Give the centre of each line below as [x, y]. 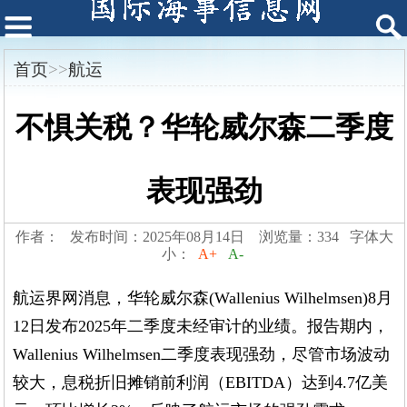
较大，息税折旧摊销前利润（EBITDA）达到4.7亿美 [201, 383]
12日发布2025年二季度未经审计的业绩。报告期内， [201, 327]
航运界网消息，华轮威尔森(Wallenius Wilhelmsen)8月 [203, 298]
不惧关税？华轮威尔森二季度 [204, 128]
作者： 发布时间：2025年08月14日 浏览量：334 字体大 [204, 237]
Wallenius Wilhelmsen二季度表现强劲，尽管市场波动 [202, 355]
